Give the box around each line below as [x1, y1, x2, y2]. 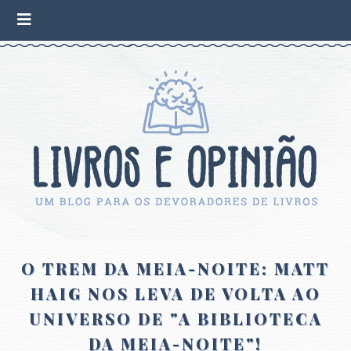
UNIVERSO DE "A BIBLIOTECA [28, 308, 323, 330]
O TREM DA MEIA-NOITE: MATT [21, 258, 330, 280]
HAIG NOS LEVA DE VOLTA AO [30, 283, 321, 305]
